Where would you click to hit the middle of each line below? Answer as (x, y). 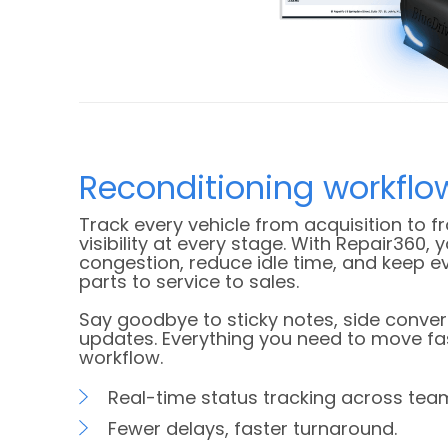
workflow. (121, 357)
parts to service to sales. (189, 281)
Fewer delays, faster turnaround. (252, 428)
